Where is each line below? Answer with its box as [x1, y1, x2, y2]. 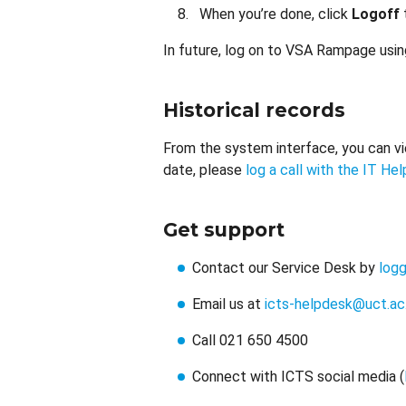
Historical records [163, 99, 345, 121]
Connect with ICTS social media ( [192, 368, 404, 385]
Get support [163, 218, 285, 241]
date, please [163, 161, 246, 179]
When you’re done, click [199, 5, 352, 23]
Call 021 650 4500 [192, 332, 308, 349]
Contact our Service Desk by [192, 259, 379, 276]
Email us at [192, 295, 265, 313]
